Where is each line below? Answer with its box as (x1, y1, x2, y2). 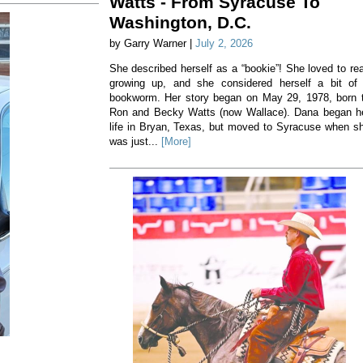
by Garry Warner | (109, 37, 195, 50)
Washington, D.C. (109, 13, 251, 32)
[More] (160, 135, 191, 148)
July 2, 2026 (194, 37, 253, 50)
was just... (109, 135, 161, 148)
